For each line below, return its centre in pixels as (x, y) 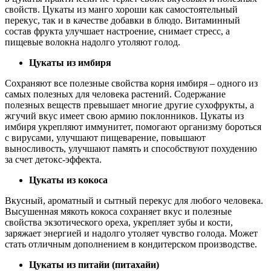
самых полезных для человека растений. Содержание (115, 94)
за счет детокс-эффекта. (53, 159)
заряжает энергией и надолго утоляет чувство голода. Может (131, 233)
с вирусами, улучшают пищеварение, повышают (105, 137)
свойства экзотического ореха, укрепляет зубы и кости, (119, 222)
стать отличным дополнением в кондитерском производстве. (131, 244)
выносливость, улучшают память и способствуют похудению (131, 148)
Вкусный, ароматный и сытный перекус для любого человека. (134, 200)
